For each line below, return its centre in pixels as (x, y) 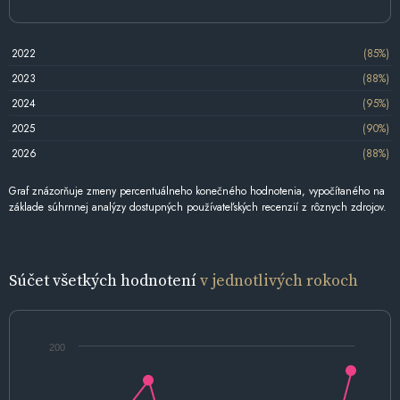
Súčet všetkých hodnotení (104, 280)
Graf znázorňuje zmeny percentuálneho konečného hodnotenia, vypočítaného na (197, 192)
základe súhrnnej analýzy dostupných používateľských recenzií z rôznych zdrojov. (198, 208)
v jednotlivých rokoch (279, 280)
